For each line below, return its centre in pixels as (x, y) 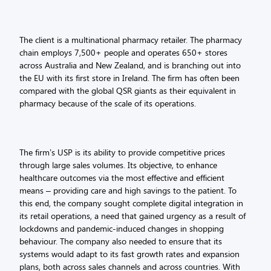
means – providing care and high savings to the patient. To (128, 191)
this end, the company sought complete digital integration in (131, 203)
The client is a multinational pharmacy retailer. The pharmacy (130, 39)
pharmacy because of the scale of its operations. (107, 103)
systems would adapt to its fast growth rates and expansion (129, 254)
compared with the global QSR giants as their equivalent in (127, 90)
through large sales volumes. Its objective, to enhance (118, 165)
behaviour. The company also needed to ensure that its (120, 241)
